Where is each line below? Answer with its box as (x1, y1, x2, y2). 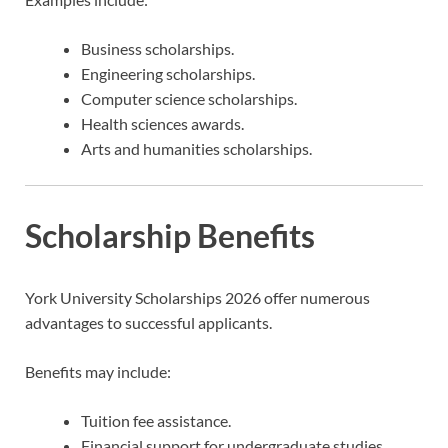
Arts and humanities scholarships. (81, 139, 312, 159)
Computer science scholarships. (81, 89, 297, 109)
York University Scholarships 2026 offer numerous (25, 287, 370, 307)
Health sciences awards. (81, 114, 244, 134)
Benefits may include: (25, 361, 171, 381)
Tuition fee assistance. (81, 410, 231, 430)
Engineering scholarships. (81, 64, 255, 84)
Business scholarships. (81, 39, 234, 59)
